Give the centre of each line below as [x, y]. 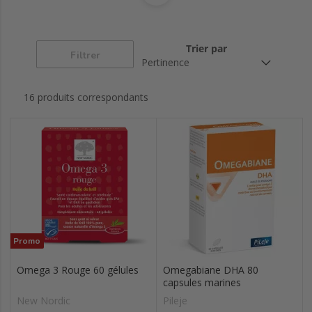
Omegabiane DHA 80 [211, 270]
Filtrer [85, 56]
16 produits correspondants [86, 97]
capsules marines [202, 282]
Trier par [206, 48]
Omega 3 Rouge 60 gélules [78, 270]
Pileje [175, 300]
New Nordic [44, 300]
